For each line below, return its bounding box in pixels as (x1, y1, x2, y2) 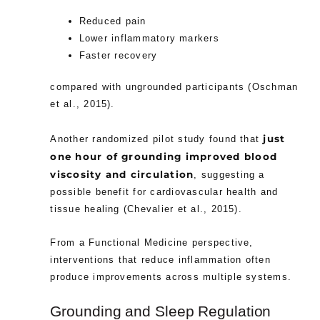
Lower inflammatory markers (79, 33, 219, 44)
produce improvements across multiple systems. (50, 271, 292, 283)
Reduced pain (79, 16, 146, 27)
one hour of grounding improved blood (50, 150, 277, 162)
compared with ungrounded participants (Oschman (50, 81, 299, 93)
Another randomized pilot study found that (50, 133, 264, 144)
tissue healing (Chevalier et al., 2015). (50, 203, 242, 214)
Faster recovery (79, 50, 158, 61)
